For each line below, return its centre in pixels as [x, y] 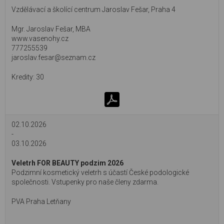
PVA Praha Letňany [41, 201]
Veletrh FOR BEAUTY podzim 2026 [67, 163]
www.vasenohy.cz [40, 38]
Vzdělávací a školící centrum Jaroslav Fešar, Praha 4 [93, 9]
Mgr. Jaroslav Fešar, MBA [51, 29]
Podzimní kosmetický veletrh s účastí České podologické [100, 172]
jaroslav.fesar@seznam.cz [53, 57]
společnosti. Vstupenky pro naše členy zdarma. [85, 182]
